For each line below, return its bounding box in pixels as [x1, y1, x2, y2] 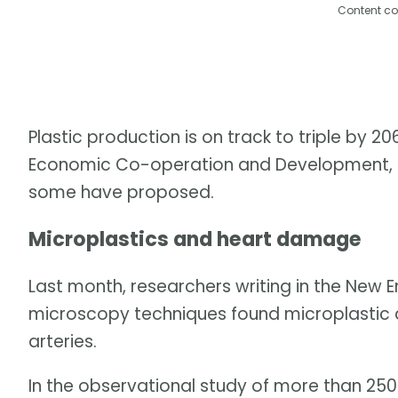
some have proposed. [28, 179, 214, 204]
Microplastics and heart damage [28, 226, 362, 254]
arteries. [28, 330, 97, 354]
